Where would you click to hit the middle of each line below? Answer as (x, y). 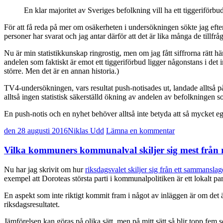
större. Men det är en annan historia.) (61, 71)
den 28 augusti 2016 (36, 131)
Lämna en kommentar (140, 131)
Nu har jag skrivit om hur (45, 169)
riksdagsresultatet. (32, 204)
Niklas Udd (86, 131)
